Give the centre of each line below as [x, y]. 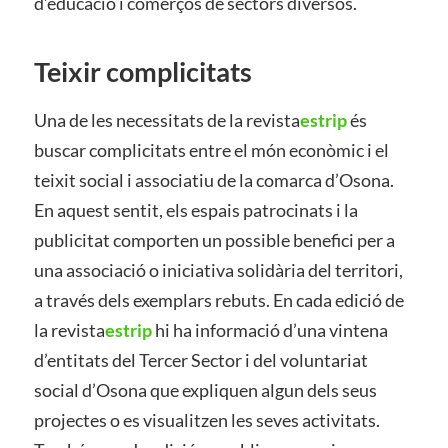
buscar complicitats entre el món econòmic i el [211, 150]
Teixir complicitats [142, 71]
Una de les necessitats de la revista [166, 120]
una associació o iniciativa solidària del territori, [218, 270]
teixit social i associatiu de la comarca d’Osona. [213, 180]
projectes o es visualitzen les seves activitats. [206, 420]
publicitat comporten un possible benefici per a [214, 240]
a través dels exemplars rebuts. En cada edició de [218, 300]
